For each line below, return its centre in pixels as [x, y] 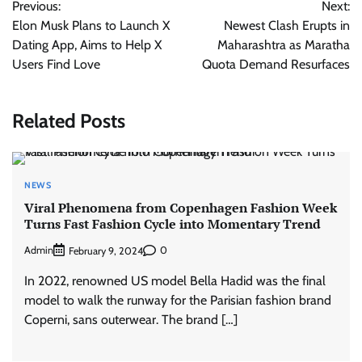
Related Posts [69, 120]
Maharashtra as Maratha [284, 45]
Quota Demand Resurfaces [276, 64]
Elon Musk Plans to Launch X [91, 25]
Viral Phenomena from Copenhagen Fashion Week [181, 208]
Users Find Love [56, 64]
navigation [55, 20]
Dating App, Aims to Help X [87, 45]
